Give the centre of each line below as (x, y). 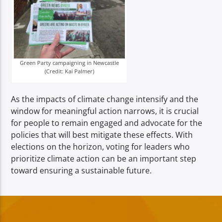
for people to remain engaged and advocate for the (107, 123)
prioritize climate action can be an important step (104, 159)
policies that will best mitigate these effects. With (102, 135)
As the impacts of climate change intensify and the (105, 99)
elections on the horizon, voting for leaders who (101, 147)
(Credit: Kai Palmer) (69, 71)
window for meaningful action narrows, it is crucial (105, 111)
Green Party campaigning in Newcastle (69, 63)
